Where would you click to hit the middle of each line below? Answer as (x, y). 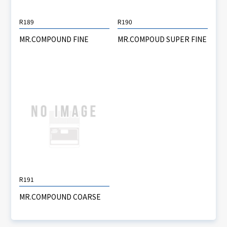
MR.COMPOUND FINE (54, 39)
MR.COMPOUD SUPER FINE (162, 39)
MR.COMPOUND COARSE (60, 196)
